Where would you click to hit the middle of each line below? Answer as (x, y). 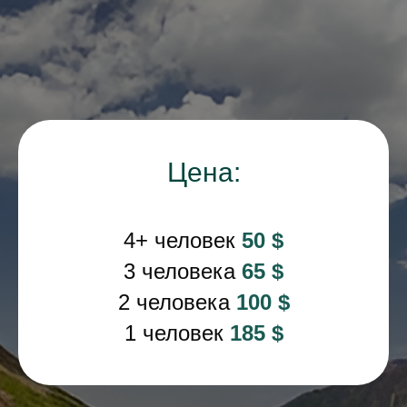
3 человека (183, 272)
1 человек (177, 333)
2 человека (177, 303)
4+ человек (183, 241)
